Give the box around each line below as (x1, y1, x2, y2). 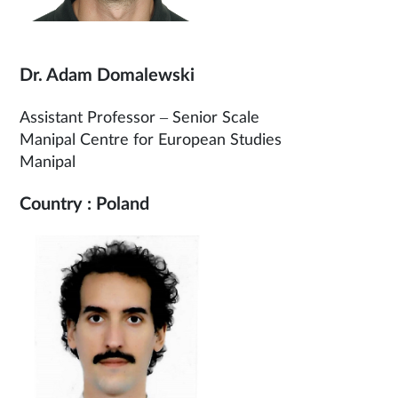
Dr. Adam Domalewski (20, 67, 195, 84)
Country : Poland (20, 195, 149, 213)
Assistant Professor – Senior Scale (20, 110, 259, 126)
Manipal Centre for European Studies (20, 132, 282, 148)
